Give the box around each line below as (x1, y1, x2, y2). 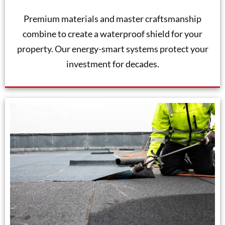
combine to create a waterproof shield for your (23, 28, 202, 40)
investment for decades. (66, 58, 159, 70)
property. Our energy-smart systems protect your (17, 43, 208, 55)
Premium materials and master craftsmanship (24, 13, 201, 25)
